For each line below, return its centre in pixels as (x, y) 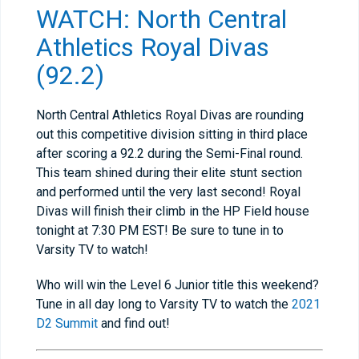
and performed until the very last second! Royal (168, 192)
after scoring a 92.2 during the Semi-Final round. (169, 153)
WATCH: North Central (161, 19)
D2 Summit (67, 323)
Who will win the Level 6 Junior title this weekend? (177, 285)
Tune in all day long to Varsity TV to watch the (164, 304)
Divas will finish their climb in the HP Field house (173, 211)
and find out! (134, 323)
